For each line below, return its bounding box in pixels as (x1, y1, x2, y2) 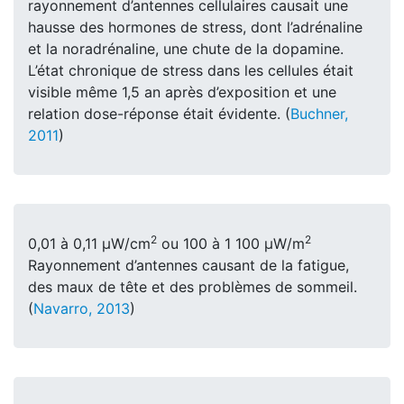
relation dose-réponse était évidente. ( (28, 105, 290, 123)
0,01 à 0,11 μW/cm (28, 234, 151, 252)
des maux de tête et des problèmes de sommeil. (28, 278, 357, 296)
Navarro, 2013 (33, 299, 130, 317)
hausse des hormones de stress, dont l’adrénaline (28, 18, 363, 36)
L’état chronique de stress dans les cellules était (28, 61, 353, 79)
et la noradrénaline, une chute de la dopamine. (28, 40, 344, 58)
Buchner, (290, 105, 348, 123)
